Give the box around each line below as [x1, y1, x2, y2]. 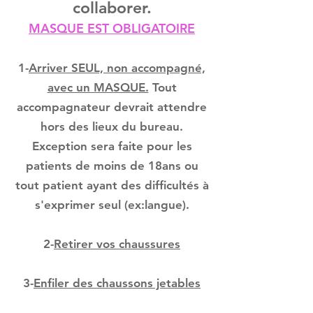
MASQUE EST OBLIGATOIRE [29, 20, 195, 36]
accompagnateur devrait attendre [17, 100, 207, 114]
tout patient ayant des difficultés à [15, 178, 209, 192]
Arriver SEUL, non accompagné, [29, 61, 205, 75]
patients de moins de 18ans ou [25, 159, 198, 173]
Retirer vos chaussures [54, 237, 180, 251]
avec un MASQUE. [47, 80, 149, 94]
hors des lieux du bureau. [41, 119, 183, 133]
